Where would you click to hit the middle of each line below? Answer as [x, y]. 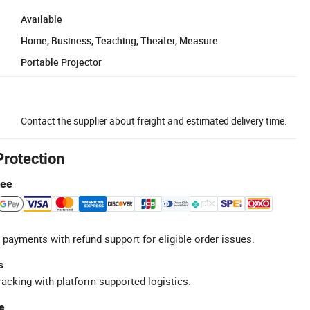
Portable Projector [61, 62]
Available [42, 19]
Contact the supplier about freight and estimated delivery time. [154, 120]
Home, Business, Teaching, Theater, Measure [119, 40]
